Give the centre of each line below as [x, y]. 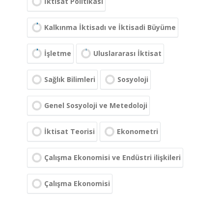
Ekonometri [137, 131]
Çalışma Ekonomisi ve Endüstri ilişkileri [112, 157]
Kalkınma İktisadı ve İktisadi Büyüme [110, 27]
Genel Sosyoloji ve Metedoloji [96, 105]
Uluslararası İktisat [127, 53]
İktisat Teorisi [69, 131]
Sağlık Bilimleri [70, 79]
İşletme [58, 53]
